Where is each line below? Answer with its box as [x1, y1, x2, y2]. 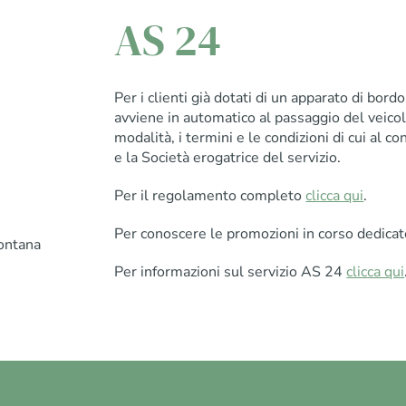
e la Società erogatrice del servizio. [114, 147, 342, 168]
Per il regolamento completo [114, 185, 306, 206]
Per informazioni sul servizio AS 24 [114, 261, 347, 282]
